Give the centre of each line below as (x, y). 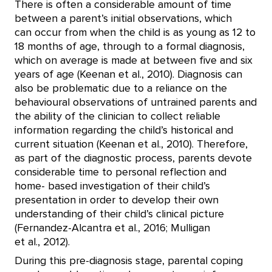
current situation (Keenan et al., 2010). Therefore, (131, 144)
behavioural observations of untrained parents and (136, 103)
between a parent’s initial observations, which (123, 19)
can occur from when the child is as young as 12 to (135, 33)
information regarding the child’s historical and (124, 131)
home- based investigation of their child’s (112, 186)
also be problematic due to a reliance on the (121, 89)
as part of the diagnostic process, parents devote (133, 158)
